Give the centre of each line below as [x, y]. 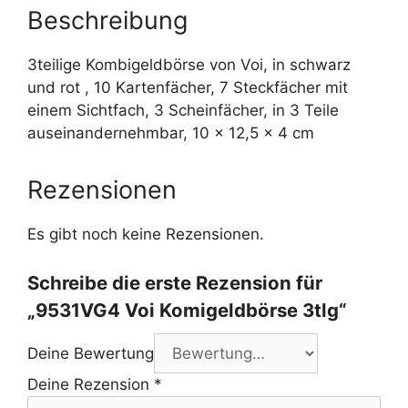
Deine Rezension [91, 384]
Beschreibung [107, 21]
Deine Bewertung [91, 353]
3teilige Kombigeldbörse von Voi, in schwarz [189, 65]
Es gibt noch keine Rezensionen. [146, 235]
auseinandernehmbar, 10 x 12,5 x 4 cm [171, 133]
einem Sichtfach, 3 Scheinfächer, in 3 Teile [183, 111]
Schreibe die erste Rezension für [175, 282]
